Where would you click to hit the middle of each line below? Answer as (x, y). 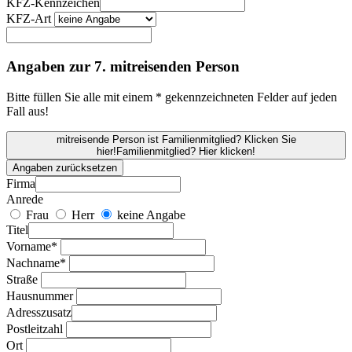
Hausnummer (40, 295)
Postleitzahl (35, 328)
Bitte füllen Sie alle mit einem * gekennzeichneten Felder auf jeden (172, 97)
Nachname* (36, 262)
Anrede (25, 199)
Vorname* (32, 246)
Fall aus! (27, 111)
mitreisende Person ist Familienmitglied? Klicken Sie (176, 139)
